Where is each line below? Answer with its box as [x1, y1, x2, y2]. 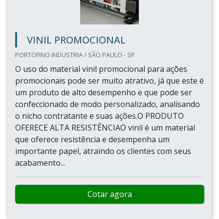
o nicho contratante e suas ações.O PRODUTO [15, 110, 184, 121]
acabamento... [15, 157, 65, 168]
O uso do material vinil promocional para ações [15, 64, 187, 74]
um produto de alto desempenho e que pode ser [15, 87, 192, 98]
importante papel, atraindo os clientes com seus [15, 146, 191, 156]
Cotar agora [87, 189, 132, 199]
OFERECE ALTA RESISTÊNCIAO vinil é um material [15, 122, 195, 133]
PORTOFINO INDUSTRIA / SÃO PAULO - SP [15, 50, 135, 59]
